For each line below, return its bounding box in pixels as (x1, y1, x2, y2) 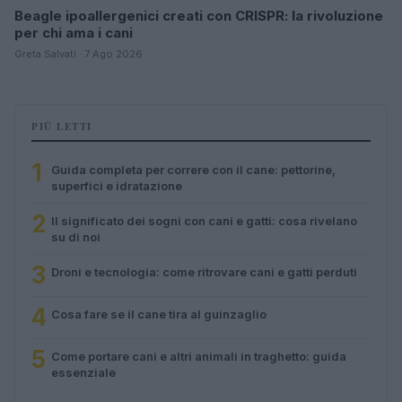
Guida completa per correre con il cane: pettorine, (51, 162, 336, 178)
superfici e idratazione (51, 179, 182, 194)
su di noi (51, 230, 100, 245)
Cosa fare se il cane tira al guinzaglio (51, 307, 267, 322)
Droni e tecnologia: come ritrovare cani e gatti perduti (51, 265, 357, 280)
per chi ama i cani (14, 24, 133, 42)
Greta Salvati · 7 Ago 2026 (14, 48, 143, 61)
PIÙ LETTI (31, 119, 92, 135)
